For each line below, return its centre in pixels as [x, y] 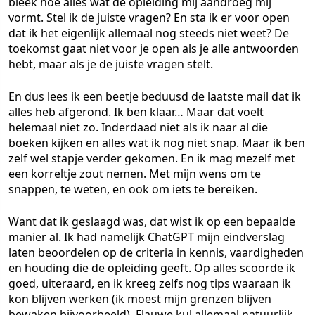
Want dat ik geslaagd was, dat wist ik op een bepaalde [152, 221]
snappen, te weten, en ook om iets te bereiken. [133, 189]
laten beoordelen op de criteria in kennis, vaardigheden [156, 252]
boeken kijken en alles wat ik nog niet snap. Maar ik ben [157, 143]
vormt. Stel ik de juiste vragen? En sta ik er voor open [149, 18]
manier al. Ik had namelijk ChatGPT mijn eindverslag [147, 237]
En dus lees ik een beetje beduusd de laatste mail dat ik [155, 96]
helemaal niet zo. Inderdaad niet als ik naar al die [138, 127]
